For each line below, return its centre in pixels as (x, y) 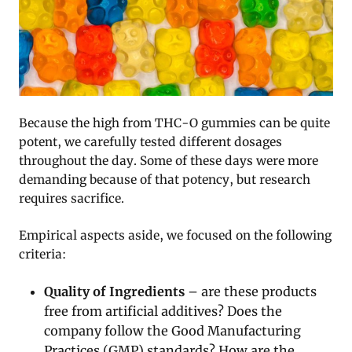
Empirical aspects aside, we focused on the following (175, 236)
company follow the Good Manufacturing (173, 331)
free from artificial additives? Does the (163, 312)
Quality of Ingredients (115, 292)
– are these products (251, 292)
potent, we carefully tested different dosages (150, 142)
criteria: (42, 255)
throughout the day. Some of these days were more (169, 161)
